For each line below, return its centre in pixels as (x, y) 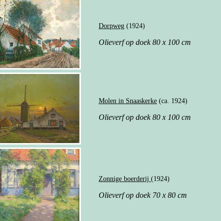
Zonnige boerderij (125, 179)
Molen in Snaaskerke (128, 101)
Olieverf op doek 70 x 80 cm (143, 195)
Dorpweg (111, 26)
